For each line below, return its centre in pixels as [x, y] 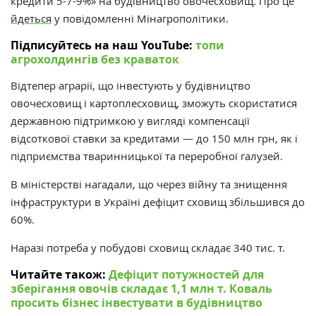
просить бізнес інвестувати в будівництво [136, 303]
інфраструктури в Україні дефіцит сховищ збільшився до [158, 202]
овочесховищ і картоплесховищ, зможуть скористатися [154, 103]
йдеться [31, 19]
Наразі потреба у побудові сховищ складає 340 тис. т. [148, 248]
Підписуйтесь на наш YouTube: [102, 45]
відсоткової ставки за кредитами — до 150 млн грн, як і [154, 139]
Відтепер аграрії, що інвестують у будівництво [130, 86]
